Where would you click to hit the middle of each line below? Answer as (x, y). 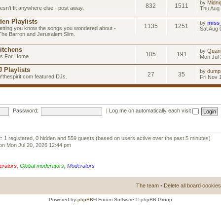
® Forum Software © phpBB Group (133, 200)
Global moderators (42, 166)
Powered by (63, 200)
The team (147, 185)
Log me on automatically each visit (151, 111)
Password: (25, 111)
